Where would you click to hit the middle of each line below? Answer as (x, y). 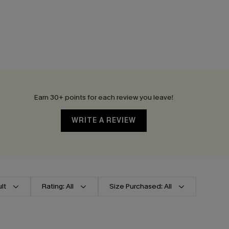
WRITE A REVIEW (104, 121)
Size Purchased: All (141, 186)
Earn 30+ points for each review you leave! (104, 98)
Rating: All (58, 186)
